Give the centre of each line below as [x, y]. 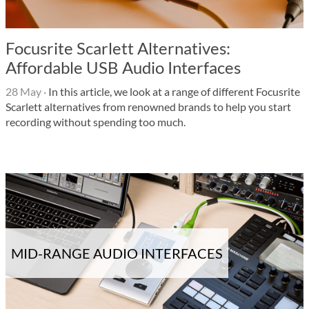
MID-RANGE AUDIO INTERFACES [117, 253]
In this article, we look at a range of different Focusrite [173, 91]
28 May [23, 91]
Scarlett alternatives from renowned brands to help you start [148, 107]
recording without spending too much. [96, 122]
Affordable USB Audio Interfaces [123, 67]
